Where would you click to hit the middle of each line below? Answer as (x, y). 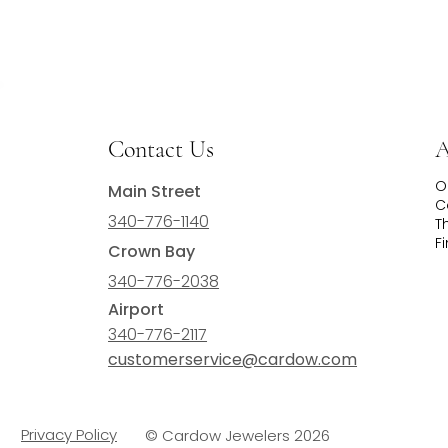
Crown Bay (152, 251)
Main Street (155, 191)
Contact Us (160, 150)
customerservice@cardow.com (233, 359)
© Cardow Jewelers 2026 (238, 435)
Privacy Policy (69, 435)
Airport (136, 309)
